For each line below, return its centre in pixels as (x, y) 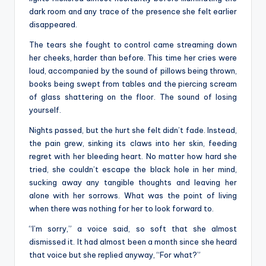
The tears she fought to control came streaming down (133, 44)
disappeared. (54, 24)
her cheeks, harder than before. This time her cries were (133, 57)
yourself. (45, 110)
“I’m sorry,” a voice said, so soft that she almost (133, 228)
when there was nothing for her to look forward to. (122, 208)
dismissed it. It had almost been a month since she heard (133, 241)
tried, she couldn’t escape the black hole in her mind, (133, 169)
